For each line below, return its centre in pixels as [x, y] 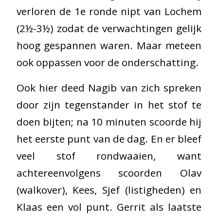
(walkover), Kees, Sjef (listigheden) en [109, 190]
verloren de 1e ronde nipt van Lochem [109, 11]
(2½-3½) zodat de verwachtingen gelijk [109, 28]
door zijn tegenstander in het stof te [109, 105]
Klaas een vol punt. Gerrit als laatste [109, 207]
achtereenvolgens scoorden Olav [109, 173]
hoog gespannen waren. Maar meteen [109, 45]
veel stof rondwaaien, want [109, 156]
